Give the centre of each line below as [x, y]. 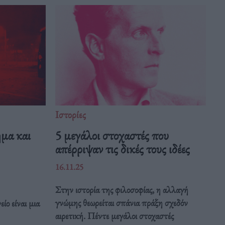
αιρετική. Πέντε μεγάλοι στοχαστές [115, 216]
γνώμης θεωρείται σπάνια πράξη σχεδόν [122, 203]
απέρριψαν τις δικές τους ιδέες [124, 149]
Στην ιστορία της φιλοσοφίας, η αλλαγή [122, 190]
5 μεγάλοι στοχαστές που [112, 135]
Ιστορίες [71, 115]
